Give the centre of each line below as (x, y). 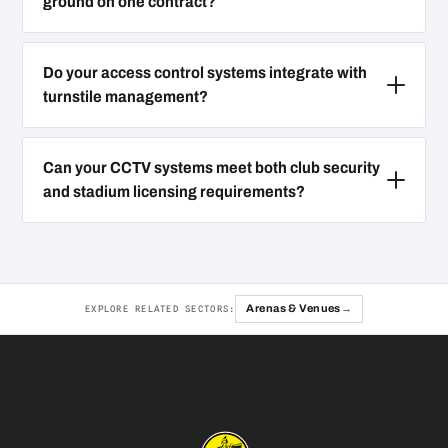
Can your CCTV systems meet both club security (211, 167)
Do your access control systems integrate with (205, 72)
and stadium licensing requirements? (174, 191)
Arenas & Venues (293, 308)
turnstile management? (125, 96)
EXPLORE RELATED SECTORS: (160, 308)
